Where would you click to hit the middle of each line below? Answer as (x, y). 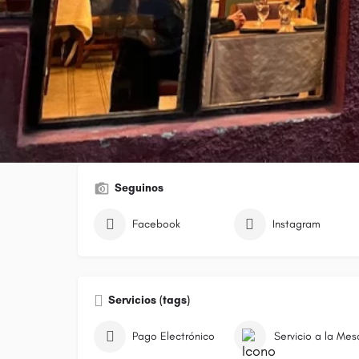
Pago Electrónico (173, 336)
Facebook (156, 224)
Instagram (296, 224)
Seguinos (139, 188)
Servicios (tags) (149, 300)
